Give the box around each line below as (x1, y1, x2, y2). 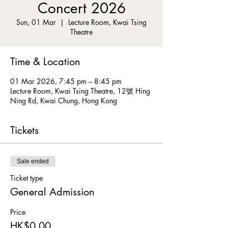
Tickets (10, 124, 39, 137)
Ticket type (10, 173, 43, 183)
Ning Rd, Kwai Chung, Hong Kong (10, 96, 117, 105)
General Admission (10, 185, 95, 198)
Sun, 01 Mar (16, 17, 56, 27)
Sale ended (17, 158, 49, 165)
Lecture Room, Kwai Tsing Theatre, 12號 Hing (10, 86, 150, 96)
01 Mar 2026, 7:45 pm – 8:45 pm (10, 76, 122, 86)
